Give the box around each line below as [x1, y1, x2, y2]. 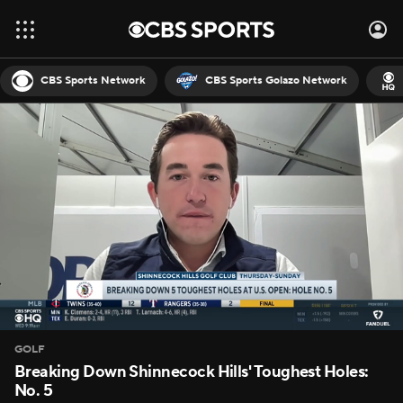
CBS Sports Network [40, 73, 146, 87]
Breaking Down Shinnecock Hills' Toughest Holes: [14, 362, 369, 382]
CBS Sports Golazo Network [205, 73, 347, 87]
